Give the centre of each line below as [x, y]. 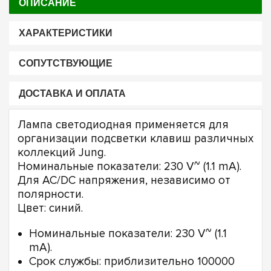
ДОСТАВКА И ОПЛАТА [72, 94]
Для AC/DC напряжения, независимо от [124, 180]
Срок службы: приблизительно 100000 [132, 261]
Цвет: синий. [50, 208]
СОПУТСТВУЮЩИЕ [65, 64]
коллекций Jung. [62, 152]
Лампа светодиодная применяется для [123, 125]
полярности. [51, 194]
